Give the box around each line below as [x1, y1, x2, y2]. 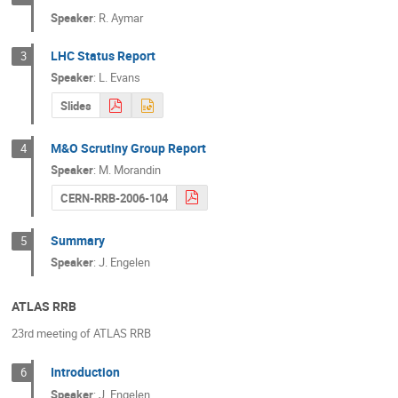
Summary [51, 231, 106, 249]
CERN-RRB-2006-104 [60, 189, 168, 206]
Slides [60, 98, 92, 115]
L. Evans [99, 69, 141, 86]
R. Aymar [99, 9, 144, 26]
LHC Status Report [51, 46, 156, 64]
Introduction [51, 363, 121, 381]
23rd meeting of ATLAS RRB [12, 324, 151, 341]
